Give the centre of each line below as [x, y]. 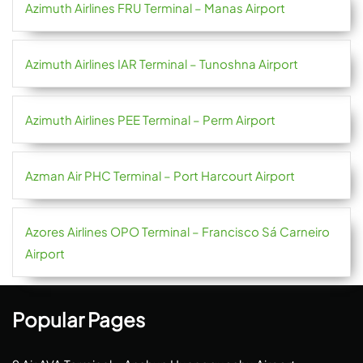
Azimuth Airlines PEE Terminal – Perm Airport [150, 120]
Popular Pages [79, 320]
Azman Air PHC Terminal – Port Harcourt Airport [160, 176]
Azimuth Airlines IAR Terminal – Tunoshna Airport [162, 64]
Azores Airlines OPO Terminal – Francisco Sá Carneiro [177, 232]
